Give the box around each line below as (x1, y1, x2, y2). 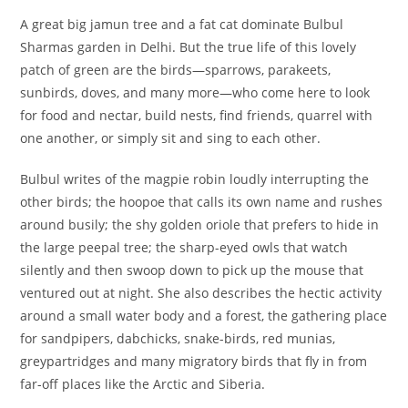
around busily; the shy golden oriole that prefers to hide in (20, 216, 380, 233)
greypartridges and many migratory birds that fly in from (20, 352, 368, 370)
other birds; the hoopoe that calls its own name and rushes (20, 193, 383, 210)
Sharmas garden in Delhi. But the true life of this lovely (20, 38, 357, 56)
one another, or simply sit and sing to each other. (20, 129, 321, 147)
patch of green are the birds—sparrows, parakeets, (20, 61, 331, 78)
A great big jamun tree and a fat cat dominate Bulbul (20, 15, 344, 33)
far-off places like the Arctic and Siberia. (20, 375, 266, 393)
